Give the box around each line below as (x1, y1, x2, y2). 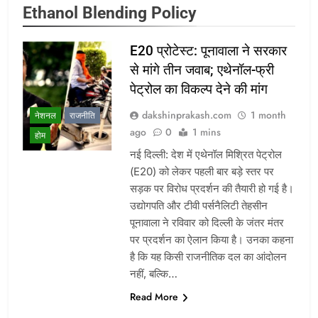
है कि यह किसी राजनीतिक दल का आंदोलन (129, 250, 287, 264)
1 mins (192, 125, 221, 140)
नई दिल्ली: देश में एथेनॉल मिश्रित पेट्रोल (129, 148, 282, 162)
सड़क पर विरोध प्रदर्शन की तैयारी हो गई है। (129, 182, 294, 196)
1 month (250, 108, 286, 123)
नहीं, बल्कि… (129, 267, 177, 281)
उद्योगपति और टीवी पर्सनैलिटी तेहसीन (129, 199, 268, 213)
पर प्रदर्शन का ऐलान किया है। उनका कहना (129, 233, 293, 247)
